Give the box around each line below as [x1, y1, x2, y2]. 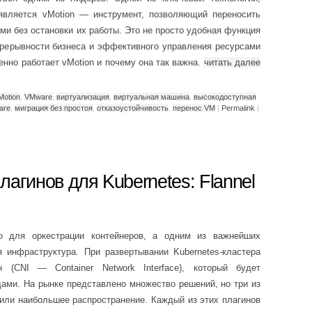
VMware [24, 92, 52, 101]
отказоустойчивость [97, 103, 169, 112]
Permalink [221, 103, 255, 112]
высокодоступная [194, 92, 256, 101]
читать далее [203, 57, 261, 68]
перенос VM [173, 103, 215, 112]
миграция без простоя [15, 103, 93, 112]
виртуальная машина [114, 92, 189, 101]
